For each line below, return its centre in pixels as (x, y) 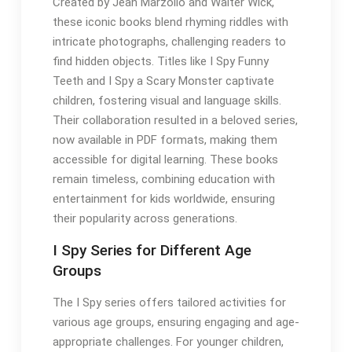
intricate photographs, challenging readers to (169, 42)
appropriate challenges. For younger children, (168, 342)
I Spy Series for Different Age (152, 251)
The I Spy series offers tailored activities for (169, 303)
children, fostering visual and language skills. (167, 101)
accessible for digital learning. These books (165, 160)
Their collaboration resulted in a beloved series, (175, 121)
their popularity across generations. (145, 219)
